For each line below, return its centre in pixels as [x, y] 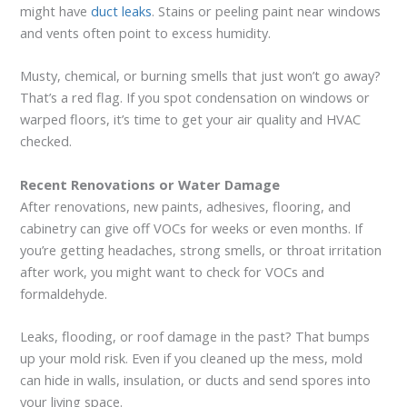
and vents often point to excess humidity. [146, 33]
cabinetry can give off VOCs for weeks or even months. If [192, 228]
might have [56, 11]
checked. [46, 141]
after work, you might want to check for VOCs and [173, 271]
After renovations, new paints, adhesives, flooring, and [186, 206]
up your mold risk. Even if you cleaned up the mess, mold [192, 358]
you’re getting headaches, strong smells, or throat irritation [201, 249]
